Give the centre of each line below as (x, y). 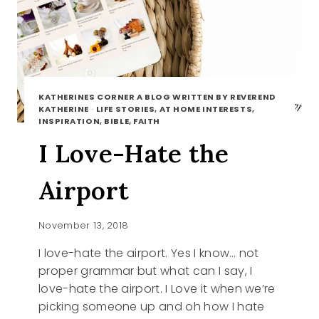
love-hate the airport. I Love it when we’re (157, 288)
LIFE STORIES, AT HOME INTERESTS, (175, 109)
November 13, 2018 (84, 225)
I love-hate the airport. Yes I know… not (149, 253)
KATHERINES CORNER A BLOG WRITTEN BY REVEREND (157, 96)
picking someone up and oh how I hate (152, 306)
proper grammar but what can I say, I (146, 271)
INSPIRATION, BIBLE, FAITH (99, 121)
